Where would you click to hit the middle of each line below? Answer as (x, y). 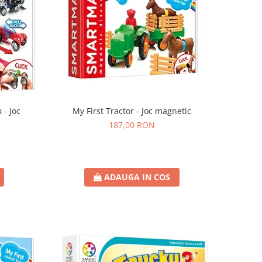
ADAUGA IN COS (137, 177)
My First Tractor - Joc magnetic (132, 111)
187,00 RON (132, 125)
